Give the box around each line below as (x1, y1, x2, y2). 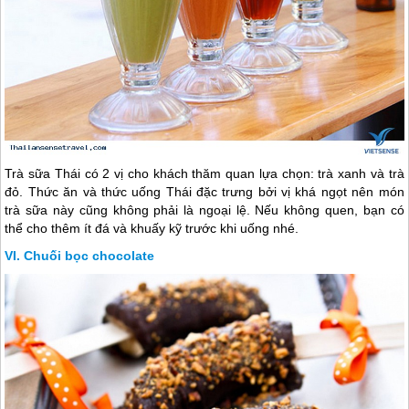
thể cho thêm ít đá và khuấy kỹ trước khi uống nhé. (5, 221, 299, 236)
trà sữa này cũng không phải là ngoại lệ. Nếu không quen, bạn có (5, 203, 404, 218)
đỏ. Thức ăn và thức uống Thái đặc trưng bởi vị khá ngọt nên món (5, 184, 404, 200)
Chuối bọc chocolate (24, 248, 155, 264)
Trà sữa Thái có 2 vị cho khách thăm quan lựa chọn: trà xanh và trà (5, 166, 404, 182)
